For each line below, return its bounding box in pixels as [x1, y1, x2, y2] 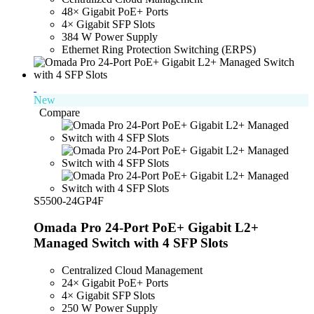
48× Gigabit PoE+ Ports [62, 5, 168, 18]
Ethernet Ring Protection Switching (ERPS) [62, 43, 256, 55]
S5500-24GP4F [34, 194, 104, 207]
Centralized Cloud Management [62, 264, 203, 276]
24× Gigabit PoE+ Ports [62, 277, 168, 289]
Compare [39, 106, 80, 118]
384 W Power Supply [62, 30, 158, 43]
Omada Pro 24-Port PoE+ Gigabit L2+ [34, 220, 259, 235]
